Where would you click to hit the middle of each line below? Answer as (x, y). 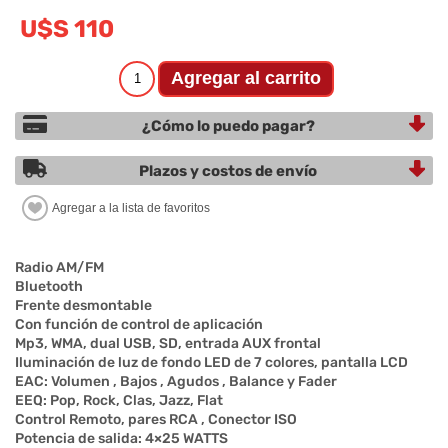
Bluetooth (49, 287)
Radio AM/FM (59, 268)
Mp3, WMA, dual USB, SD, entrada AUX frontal (168, 344)
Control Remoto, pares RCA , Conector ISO (156, 420)
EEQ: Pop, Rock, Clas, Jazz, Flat (119, 401)
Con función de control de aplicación (139, 325)
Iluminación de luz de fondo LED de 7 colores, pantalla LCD (211, 363)
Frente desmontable (83, 306)
